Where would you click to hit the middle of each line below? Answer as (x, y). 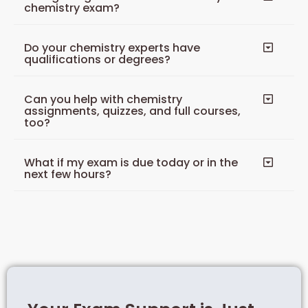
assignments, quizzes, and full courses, (132, 111)
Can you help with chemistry (103, 99)
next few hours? (68, 174)
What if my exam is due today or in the (131, 162)
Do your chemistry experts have (112, 47)
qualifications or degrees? (97, 59)
